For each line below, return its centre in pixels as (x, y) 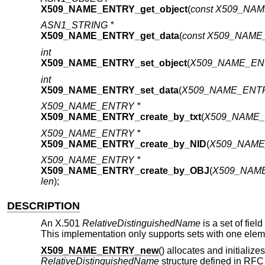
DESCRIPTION (44, 206)
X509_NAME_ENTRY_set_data (109, 90)
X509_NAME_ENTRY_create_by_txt (121, 117)
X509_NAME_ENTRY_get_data (110, 36)
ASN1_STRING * (77, 25)
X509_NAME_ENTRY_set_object (114, 63)
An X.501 (61, 224)
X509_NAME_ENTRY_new (99, 250)
